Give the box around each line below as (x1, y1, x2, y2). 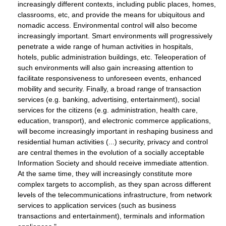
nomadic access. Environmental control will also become (18, 21, 197, 29)
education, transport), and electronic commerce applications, (18, 116, 211, 125)
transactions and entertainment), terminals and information (18, 211, 205, 220)
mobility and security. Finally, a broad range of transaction (18, 84, 201, 93)
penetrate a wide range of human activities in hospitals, (18, 42, 193, 50)
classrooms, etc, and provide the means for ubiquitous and (18, 10, 205, 19)
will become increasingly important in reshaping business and (18, 127, 213, 135)
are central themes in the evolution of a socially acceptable (18, 148, 204, 156)
